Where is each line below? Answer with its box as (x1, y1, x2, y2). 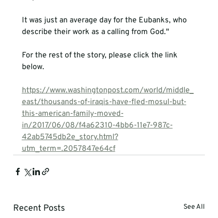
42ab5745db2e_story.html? (21, 132, 118, 142)
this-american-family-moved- (21, 109, 124, 119)
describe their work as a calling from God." (21, 27, 169, 37)
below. (21, 62, 44, 72)
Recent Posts (13, 203, 65, 214)
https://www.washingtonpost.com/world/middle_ (21, 86, 194, 95)
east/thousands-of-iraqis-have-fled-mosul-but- (21, 97, 186, 107)
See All (183, 203, 205, 211)
